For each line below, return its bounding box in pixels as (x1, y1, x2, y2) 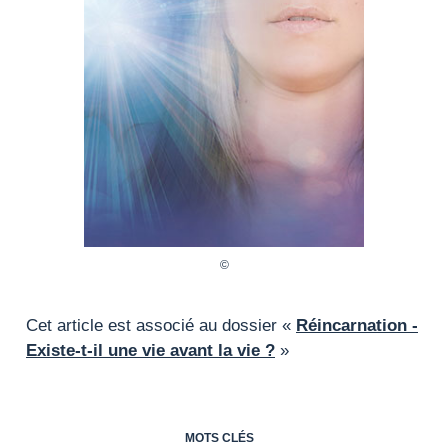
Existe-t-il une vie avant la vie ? (26, 341, 275, 361)
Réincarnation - (296, 316, 418, 336)
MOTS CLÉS (184, 431, 254, 446)
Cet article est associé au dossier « (26, 316, 296, 336)
